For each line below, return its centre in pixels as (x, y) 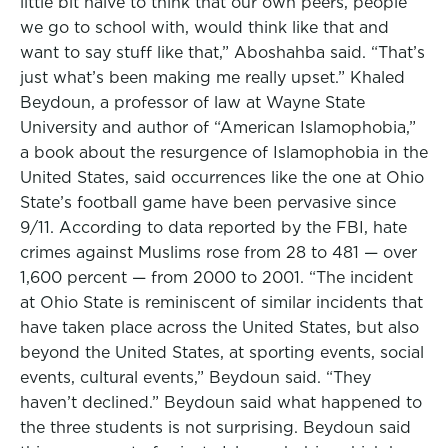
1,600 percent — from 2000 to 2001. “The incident (216, 277)
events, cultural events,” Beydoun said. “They (195, 377)
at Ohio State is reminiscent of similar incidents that (221, 302)
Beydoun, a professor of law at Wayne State (192, 102)
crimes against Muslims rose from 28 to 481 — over (218, 252)
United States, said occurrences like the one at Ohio (222, 177)
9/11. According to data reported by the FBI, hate (213, 227)
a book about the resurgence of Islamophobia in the (224, 152)
